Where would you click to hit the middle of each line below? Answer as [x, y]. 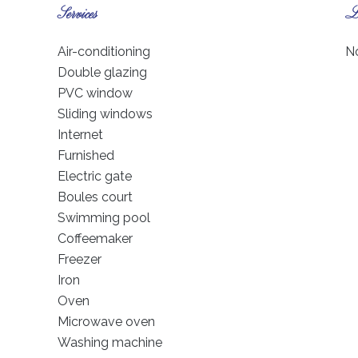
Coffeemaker [95, 239]
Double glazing [102, 72]
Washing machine [110, 342]
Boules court [95, 197]
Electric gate [95, 176]
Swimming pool [104, 218]
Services [77, 15]
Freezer [80, 259]
